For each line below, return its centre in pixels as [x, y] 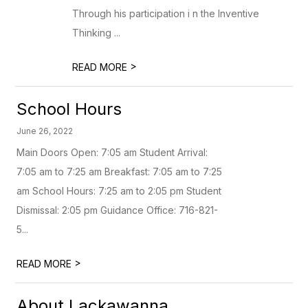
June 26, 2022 [45, 131]
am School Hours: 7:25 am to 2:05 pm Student [119, 191]
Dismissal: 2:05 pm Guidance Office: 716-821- [118, 210]
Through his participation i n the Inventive [166, 13]
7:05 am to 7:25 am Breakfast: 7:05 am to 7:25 [120, 172]
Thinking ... [97, 33]
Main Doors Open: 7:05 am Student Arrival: [112, 152]
